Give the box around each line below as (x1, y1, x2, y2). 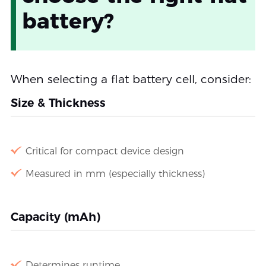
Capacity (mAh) (10, 210, 100, 224)
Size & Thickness (10, 96, 106, 110)
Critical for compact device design (25, 145, 184, 157)
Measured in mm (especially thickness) (25, 168, 205, 180)
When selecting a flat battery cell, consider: (10, 72, 251, 87)
